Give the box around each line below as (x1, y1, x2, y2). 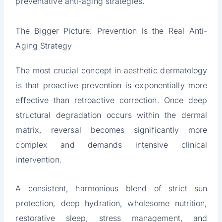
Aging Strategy (15, 41, 72, 51)
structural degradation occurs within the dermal (15, 110, 208, 120)
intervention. (15, 155, 62, 165)
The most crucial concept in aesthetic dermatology (15, 65, 208, 76)
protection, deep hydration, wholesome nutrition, (15, 198, 208, 209)
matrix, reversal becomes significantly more (15, 125, 208, 135)
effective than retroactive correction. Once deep (15, 95, 208, 106)
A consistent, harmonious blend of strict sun (15, 183, 208, 194)
